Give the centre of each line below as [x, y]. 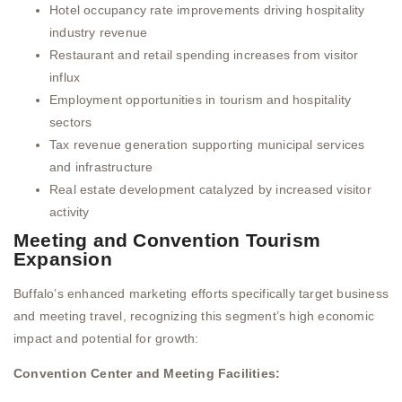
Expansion [63, 258]
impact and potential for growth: [106, 338]
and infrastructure [101, 166]
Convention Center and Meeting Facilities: [147, 373]
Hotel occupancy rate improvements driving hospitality [207, 9]
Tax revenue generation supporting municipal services [207, 144]
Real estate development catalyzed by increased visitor [210, 189]
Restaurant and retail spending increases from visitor [204, 54]
